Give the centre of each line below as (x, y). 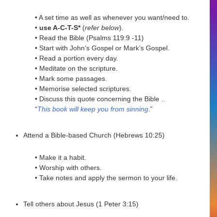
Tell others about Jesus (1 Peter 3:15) (81, 204)
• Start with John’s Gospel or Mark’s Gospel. (102, 48)
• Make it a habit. (61, 157)
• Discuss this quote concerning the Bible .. (100, 99)
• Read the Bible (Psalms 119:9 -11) (90, 38)
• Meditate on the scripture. (77, 68)
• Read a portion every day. (77, 58)
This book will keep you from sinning (93, 109)
